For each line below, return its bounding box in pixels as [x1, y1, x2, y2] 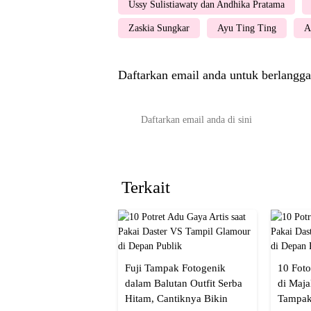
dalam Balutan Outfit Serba [125, 277, 242, 289]
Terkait [121, 177, 170, 196]
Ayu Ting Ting [217, 22, 276, 33]
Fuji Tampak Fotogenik [125, 262, 226, 274]
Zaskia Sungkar [128, 22, 190, 33]
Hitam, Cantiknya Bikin [125, 292, 228, 304]
